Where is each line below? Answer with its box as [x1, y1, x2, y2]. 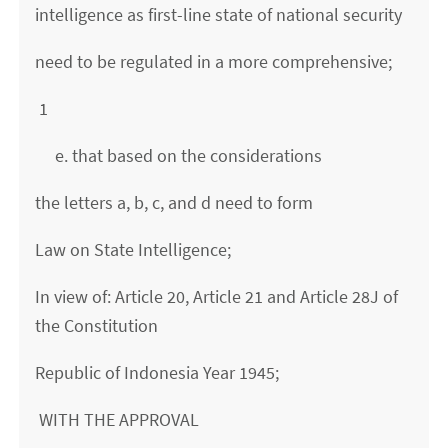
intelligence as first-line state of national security [35, 3, 403, 27]
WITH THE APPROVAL [35, 408, 200, 432]
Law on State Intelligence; [35, 238, 232, 262]
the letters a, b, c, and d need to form [35, 191, 314, 215]
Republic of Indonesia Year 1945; [35, 361, 280, 385]
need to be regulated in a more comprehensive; [35, 50, 393, 74]
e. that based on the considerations [35, 144, 323, 168]
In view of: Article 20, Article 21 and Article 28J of [35, 285, 399, 309]
